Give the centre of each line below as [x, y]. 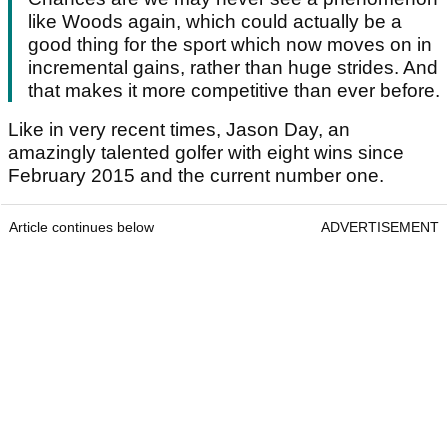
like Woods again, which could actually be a [215, 22]
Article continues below [81, 227]
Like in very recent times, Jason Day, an [179, 130]
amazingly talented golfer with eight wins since [206, 153]
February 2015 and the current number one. [196, 176]
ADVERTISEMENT [380, 227]
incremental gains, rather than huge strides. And [233, 68]
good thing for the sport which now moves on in [230, 45]
